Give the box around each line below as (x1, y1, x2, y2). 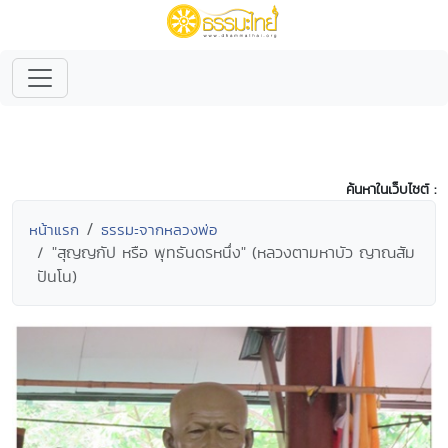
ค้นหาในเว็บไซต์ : (346, 179, 436, 199)
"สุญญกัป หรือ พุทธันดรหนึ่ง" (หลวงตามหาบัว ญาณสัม (52, 241, 415, 264)
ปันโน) (37, 265, 77, 288)
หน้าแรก (29, 219, 79, 240)
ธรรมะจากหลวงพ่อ (101, 219, 217, 240)
